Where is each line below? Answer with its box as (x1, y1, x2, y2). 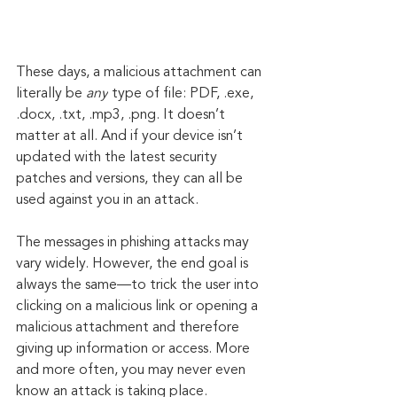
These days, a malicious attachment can (16, 65, 265, 80)
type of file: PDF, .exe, (108, 86, 257, 101)
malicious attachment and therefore (16, 320, 243, 335)
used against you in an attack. (16, 192, 198, 207)
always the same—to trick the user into (16, 277, 262, 292)
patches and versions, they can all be (16, 171, 246, 186)
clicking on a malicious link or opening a (16, 299, 261, 314)
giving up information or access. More (16, 341, 253, 356)
